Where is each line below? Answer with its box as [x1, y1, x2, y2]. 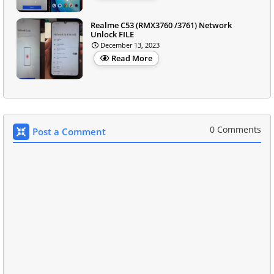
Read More [111, 52, 152, 64]
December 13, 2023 [100, 40, 160, 50]
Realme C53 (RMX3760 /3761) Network [91, 19, 232, 31]
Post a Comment [32, 125, 106, 138]
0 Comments [210, 123, 261, 135]
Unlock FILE [91, 28, 134, 40]
